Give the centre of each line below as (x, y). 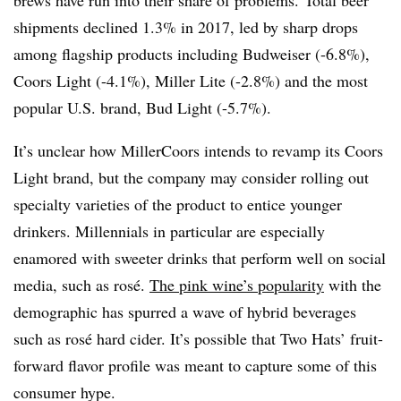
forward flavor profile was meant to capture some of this (195, 365)
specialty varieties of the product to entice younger (178, 204)
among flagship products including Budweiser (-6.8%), (192, 53)
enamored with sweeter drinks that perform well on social (200, 257)
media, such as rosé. (81, 284)
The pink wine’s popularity (237, 284)
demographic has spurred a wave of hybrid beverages (185, 311)
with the (353, 284)
